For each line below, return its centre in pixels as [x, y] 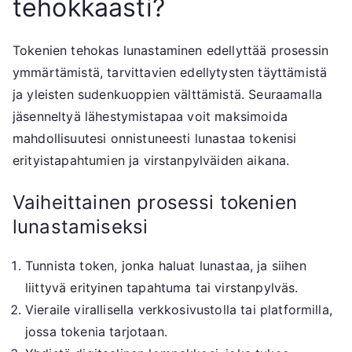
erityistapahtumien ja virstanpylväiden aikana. [151, 160]
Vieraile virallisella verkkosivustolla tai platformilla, [179, 309]
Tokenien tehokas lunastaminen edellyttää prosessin [171, 50]
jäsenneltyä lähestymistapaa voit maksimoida [150, 116]
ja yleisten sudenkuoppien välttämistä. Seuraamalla [168, 94]
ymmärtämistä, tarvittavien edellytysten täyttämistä [170, 72]
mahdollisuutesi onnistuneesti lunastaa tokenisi [155, 138]
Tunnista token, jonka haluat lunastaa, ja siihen [166, 265]
